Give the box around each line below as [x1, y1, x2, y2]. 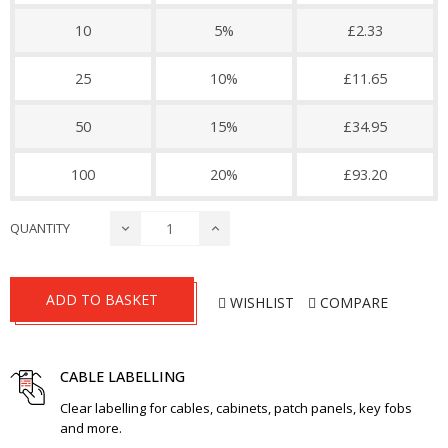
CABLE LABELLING [60, 367, 185, 386]
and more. [60, 419, 122, 437]
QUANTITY [10, 219, 70, 237]
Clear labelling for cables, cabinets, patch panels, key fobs [60, 399, 412, 417]
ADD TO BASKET [46, 290, 158, 309]
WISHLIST [230, 292, 294, 312]
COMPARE [320, 292, 388, 312]
